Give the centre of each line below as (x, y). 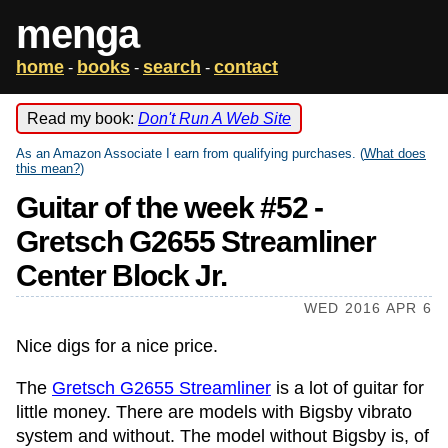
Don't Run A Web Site (214, 118)
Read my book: (82, 118)
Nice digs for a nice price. (117, 346)
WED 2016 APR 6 (368, 308)
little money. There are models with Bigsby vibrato (214, 412)
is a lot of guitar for (347, 388)
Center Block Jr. (121, 275)
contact (246, 67)
